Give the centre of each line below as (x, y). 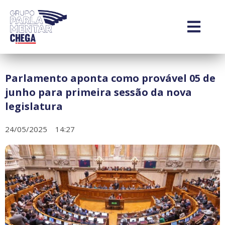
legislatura (34, 106)
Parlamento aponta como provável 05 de (110, 78)
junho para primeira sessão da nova (98, 92)
